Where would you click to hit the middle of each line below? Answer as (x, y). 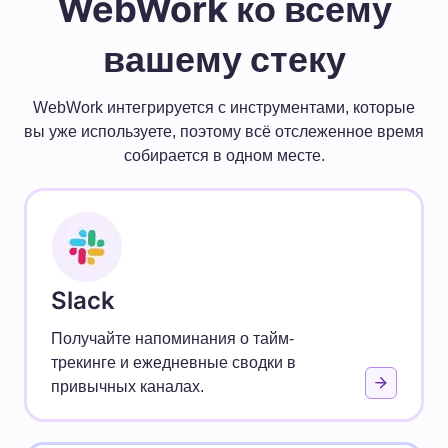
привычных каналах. (127, 386)
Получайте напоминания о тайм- (172, 338)
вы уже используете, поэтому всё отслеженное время (224, 131)
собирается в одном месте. (224, 155)
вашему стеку (224, 58)
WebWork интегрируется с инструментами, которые (224, 107)
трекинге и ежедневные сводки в (173, 362)
